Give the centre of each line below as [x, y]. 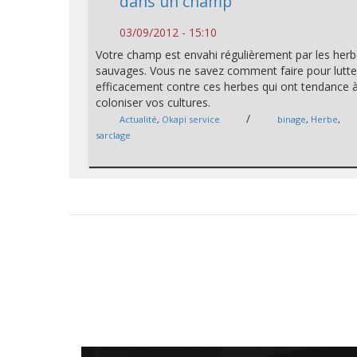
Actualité [139, 119]
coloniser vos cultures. [153, 102]
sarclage [114, 135]
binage [292, 119]
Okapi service [191, 119]
